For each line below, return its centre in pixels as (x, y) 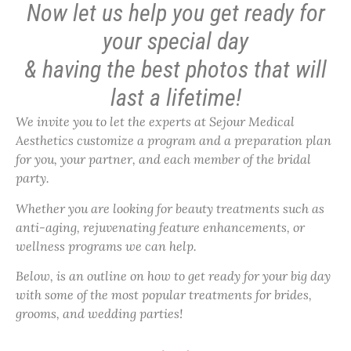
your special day (175, 42)
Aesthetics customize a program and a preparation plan (174, 141)
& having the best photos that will (175, 70)
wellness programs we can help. (106, 246)
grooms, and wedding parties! (99, 314)
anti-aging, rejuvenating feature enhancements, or (160, 227)
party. (33, 178)
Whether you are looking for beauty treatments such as (170, 208)
